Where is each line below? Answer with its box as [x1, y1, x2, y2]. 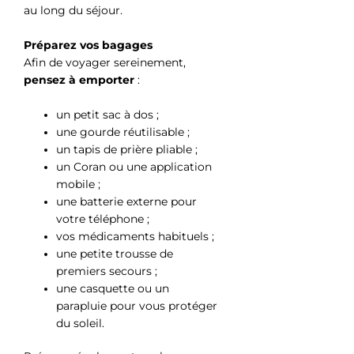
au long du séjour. [24, 3, 122, 17]
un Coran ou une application [56, 160, 213, 173]
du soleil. [56, 316, 105, 330]
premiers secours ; [56, 264, 158, 277]
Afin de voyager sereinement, [24, 55, 186, 69]
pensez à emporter [24, 73, 134, 86]
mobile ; [56, 177, 101, 190]
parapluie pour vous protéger [56, 299, 218, 312]
